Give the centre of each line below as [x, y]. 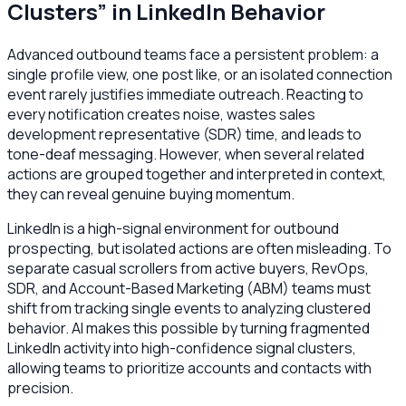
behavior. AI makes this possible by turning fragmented [188, 328]
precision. [40, 387]
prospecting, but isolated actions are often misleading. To [199, 248]
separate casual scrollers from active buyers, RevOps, [188, 268]
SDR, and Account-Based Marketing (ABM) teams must [189, 288]
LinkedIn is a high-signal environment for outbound [173, 228]
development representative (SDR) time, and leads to [184, 134]
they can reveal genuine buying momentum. [151, 193]
